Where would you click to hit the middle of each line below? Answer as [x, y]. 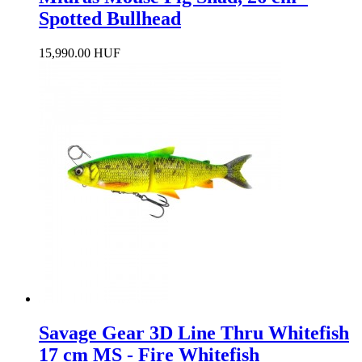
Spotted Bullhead [110, 18]
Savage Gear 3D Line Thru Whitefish [194, 333]
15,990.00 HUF [80, 53]
